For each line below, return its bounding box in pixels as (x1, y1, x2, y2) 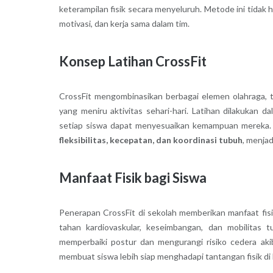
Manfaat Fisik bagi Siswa (58, 169, 207, 186)
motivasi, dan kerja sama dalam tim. (58, 18, 190, 29)
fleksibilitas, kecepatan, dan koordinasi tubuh (58, 135, 243, 146)
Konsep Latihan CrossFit (58, 53, 207, 70)
